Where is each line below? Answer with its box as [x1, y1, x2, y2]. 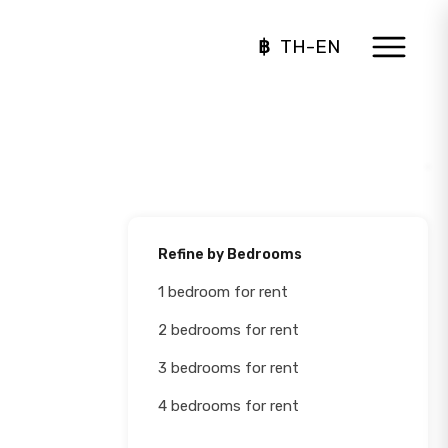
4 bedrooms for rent [158, 397, 299, 415]
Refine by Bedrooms [158, 246, 302, 263]
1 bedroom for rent [158, 283, 288, 301]
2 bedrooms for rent [158, 321, 299, 339]
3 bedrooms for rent [158, 359, 299, 377]
